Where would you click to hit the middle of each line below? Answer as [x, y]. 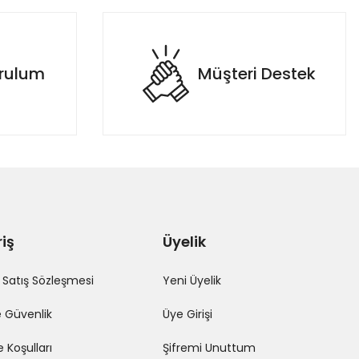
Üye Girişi [187, 314]
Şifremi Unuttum [209, 348]
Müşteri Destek [256, 74]
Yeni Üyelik [192, 280]
